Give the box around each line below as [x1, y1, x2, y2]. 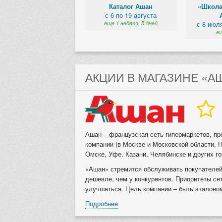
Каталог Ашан [109, 2, 153, 11]
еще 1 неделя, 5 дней [104, 19, 158, 27]
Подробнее [85, 198, 118, 208]
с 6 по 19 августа [105, 10, 157, 20]
